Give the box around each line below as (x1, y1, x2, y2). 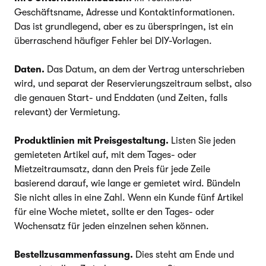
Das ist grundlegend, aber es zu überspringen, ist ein (14, 21, 233, 32)
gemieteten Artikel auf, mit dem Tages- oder (14, 149, 197, 160)
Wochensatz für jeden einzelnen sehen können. (14, 220, 209, 232)
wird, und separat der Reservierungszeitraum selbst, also (14, 78, 252, 89)
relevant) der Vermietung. (14, 106, 121, 118)
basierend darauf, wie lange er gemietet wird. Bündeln (14, 178, 240, 189)
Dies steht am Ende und (133, 249, 234, 260)
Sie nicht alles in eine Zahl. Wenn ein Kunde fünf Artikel (14, 192, 243, 203)
